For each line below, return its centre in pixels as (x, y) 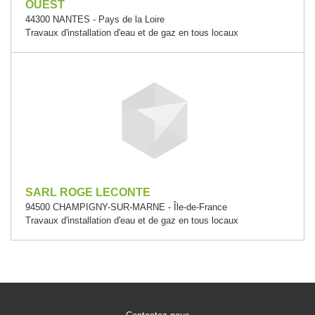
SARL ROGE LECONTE (88, 192)
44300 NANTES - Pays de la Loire (95, 19)
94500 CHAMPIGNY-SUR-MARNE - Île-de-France (126, 207)
